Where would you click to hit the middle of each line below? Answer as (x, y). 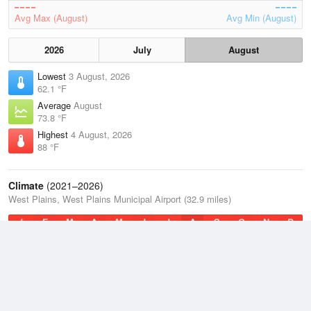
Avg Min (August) (261, 18)
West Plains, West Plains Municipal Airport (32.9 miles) (120, 199)
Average (56, 105)
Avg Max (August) (51, 18)
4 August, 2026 (101, 134)
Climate (26, 185)
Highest (54, 134)
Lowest (53, 76)
